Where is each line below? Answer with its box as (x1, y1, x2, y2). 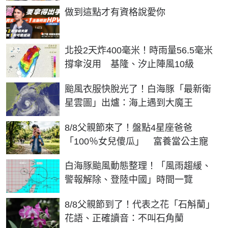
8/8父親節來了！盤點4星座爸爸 (65, 122, 192, 133)
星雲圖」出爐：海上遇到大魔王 (65, 97, 193, 108)
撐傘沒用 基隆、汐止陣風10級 (65, 59, 194, 70)
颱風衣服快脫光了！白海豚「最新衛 (65, 83, 211, 94)
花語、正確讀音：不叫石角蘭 (65, 213, 184, 223)
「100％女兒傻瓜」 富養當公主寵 (65, 136, 208, 147)
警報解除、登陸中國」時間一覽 (65, 175, 193, 185)
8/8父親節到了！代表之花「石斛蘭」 (65, 199, 215, 210)
